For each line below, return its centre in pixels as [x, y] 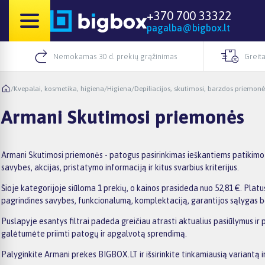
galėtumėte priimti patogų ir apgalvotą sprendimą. [94, 233]
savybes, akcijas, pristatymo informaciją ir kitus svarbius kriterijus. [120, 167]
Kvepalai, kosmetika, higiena [59, 88]
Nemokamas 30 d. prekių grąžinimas [115, 56]
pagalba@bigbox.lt [188, 28]
